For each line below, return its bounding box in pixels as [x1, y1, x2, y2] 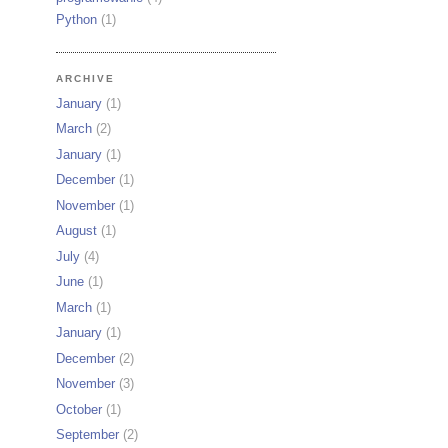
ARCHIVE [56, 73, 116, 85]
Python [56, 12, 97, 28]
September [56, 427, 119, 443]
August [56, 223, 97, 239]
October [56, 401, 102, 417]
